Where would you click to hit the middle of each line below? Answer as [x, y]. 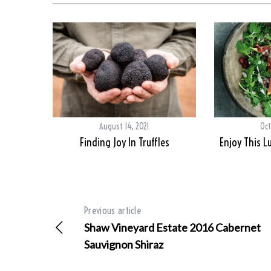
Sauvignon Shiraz [124, 245]
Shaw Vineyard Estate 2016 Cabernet [172, 228]
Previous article [113, 211]
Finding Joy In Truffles [124, 143]
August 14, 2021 [124, 127]
